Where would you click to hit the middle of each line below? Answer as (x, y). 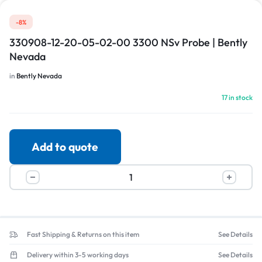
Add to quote (65, 147)
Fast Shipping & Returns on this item (83, 235)
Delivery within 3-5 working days (78, 255)
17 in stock (237, 97)
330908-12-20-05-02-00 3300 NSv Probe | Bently (128, 42)
